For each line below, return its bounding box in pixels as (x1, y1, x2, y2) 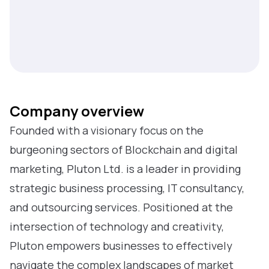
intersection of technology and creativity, (10, 219, 224, 234)
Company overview (10, 101, 144, 121)
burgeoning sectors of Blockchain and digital (10, 142, 238, 157)
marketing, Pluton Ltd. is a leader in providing (10, 162, 241, 176)
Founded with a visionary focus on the (10, 123, 204, 138)
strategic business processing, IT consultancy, (10, 181, 244, 195)
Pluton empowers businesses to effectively (10, 238, 232, 253)
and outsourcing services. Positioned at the (10, 200, 233, 214)
